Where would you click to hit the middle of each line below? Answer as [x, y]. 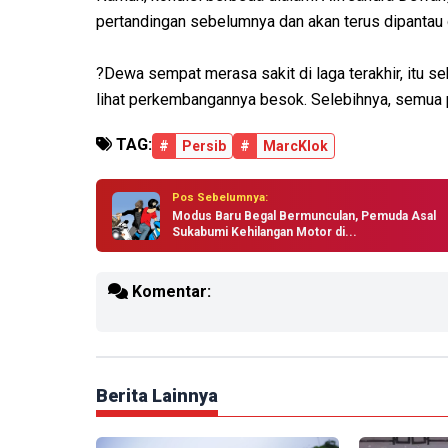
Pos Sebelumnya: [220, 198]
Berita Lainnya [157, 396]
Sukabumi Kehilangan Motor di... [264, 232]
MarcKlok [295, 146]
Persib [204, 146]
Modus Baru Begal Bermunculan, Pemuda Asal [304, 216]
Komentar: [169, 292]
